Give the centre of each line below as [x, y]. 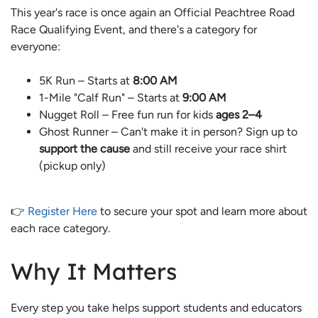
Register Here [62, 211]
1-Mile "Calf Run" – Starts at [111, 97]
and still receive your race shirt [208, 148]
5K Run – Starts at [86, 80]
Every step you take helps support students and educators [156, 307]
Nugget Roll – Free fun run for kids [127, 114]
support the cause [84, 148]
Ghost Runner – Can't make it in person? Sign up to [168, 131]
